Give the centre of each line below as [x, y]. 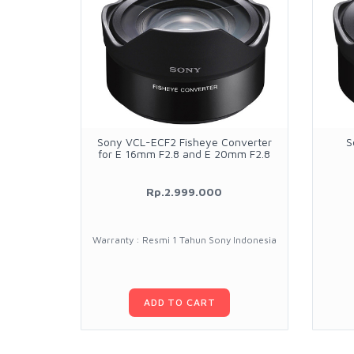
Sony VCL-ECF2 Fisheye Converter [184, 142]
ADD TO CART [180, 303]
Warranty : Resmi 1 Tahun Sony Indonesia [184, 240]
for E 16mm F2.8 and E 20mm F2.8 [185, 154]
